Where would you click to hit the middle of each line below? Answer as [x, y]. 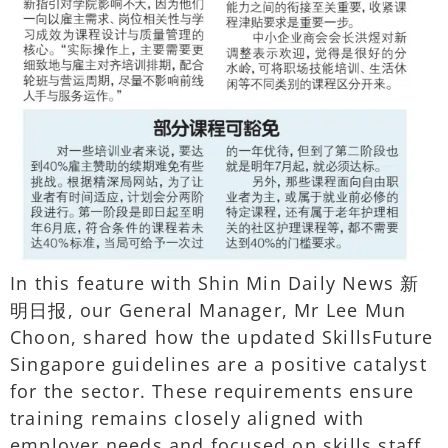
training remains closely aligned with [187, 418]
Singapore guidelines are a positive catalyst [218, 364]
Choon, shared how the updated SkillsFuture [222, 337]
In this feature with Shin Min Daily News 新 [215, 283]
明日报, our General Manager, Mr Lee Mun [208, 310]
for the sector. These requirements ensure [212, 391]
